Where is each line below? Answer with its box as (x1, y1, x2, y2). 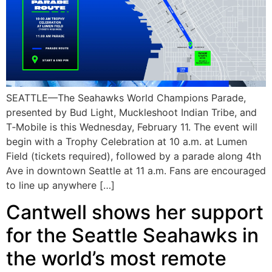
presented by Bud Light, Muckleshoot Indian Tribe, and (6, 106, 257, 118)
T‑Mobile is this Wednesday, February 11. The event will (6, 120, 257, 133)
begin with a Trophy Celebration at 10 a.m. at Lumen (6, 135, 247, 148)
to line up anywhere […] (6, 178, 115, 191)
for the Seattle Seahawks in (6, 223, 259, 248)
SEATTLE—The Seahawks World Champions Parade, (6, 91, 246, 104)
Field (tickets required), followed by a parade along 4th (6, 149, 261, 162)
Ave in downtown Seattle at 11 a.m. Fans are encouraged (6, 164, 266, 177)
